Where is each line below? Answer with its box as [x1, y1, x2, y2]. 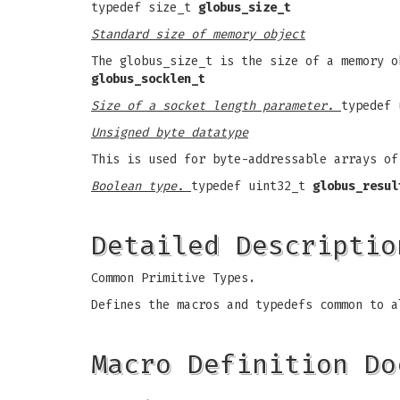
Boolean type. [91, 179, 191, 194]
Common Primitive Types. [91, 271, 255, 286]
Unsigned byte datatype [91, 125, 248, 140]
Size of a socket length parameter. [91, 98, 341, 113]
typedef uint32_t [191, 179, 312, 194]
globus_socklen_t [91, 71, 205, 87]
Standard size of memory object [91, 27, 305, 42]
